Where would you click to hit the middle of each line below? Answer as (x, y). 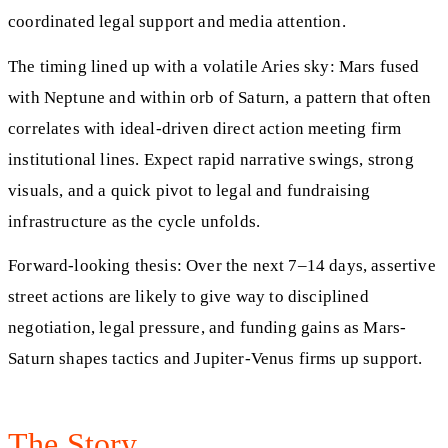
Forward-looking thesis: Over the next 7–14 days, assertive (222, 266)
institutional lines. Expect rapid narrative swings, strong (211, 159)
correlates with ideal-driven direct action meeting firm (205, 128)
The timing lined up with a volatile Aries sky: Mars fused (214, 66)
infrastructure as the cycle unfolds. (134, 221)
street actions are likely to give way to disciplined (188, 297)
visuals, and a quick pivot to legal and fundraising (189, 190)
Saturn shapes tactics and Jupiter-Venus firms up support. (215, 359)
